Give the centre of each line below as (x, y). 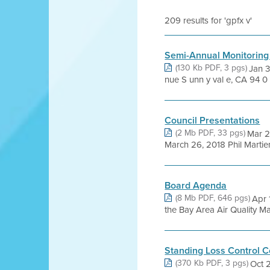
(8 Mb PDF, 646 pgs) (213, 198)
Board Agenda (196, 185)
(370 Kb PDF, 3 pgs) (212, 263)
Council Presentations (212, 120)
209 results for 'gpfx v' (209, 20)
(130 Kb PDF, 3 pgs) (212, 67)
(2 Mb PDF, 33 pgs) (211, 133)
